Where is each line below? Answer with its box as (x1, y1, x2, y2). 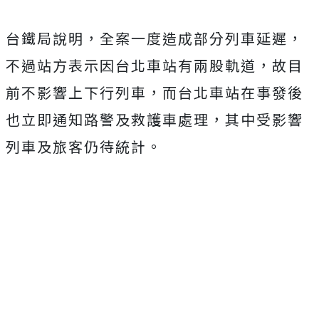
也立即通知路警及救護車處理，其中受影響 (6, 109, 303, 130)
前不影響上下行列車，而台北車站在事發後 (6, 82, 303, 103)
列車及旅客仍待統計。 (6, 136, 162, 157)
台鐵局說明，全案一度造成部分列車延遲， (6, 28, 303, 49)
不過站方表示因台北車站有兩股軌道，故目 (6, 55, 303, 76)
